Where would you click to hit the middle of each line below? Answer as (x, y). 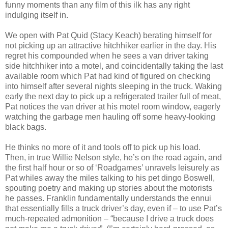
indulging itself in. (37, 15)
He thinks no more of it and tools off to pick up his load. (103, 147)
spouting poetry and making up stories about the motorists (109, 188)
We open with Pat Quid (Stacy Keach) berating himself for (108, 35)
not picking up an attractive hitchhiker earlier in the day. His (111, 46)
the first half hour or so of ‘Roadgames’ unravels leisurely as (112, 168)
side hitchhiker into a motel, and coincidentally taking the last (114, 66)
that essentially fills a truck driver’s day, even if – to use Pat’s (113, 208)
